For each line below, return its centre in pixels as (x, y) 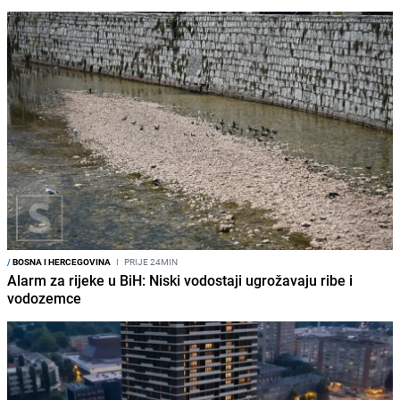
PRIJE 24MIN (150, 262)
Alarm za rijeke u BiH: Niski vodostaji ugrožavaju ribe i (180, 281)
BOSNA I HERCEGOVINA (61, 262)
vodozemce (44, 299)
